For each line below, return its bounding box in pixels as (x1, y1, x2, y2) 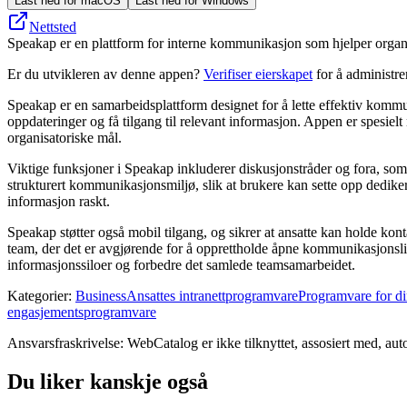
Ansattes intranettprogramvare (126, 287, 298, 303)
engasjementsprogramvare (7, 303, 156, 320)
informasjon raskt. (7, 193, 110, 209)
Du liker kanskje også (7, 369, 208, 393)
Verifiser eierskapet (203, 65, 313, 82)
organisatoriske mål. (7, 129, 122, 145)
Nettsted (29, 18, 76, 35)
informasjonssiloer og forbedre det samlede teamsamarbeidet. (7, 256, 355, 273)
